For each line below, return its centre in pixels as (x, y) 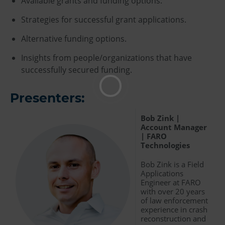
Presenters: (47, 98)
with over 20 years (173, 191)
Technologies (165, 145)
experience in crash (174, 209)
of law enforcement (174, 200)
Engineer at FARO (171, 182)
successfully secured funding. (77, 70)
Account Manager (174, 127)
